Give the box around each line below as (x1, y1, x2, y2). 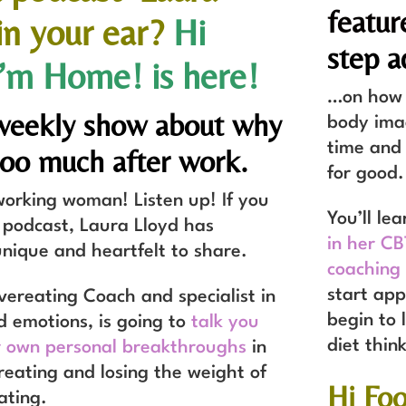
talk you (190, 313, 259, 332)
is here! (141, 54, 258, 97)
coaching (327, 260, 401, 279)
